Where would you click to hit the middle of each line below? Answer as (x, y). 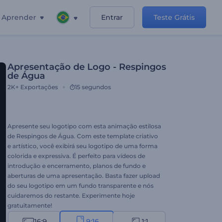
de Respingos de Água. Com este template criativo (83, 136)
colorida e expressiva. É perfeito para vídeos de (76, 156)
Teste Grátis (174, 17)
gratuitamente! (30, 205)
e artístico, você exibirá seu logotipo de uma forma (83, 146)
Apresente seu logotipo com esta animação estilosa (84, 126)
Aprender (19, 17)
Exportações (39, 87)
